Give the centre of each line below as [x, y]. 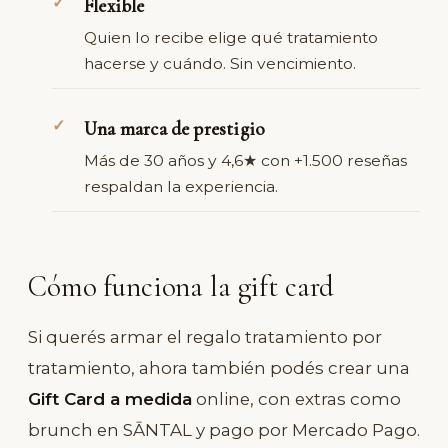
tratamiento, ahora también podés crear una [219, 367]
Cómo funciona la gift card [181, 286]
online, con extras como [296, 398]
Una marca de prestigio [175, 129]
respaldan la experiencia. [181, 186]
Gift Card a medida [110, 398]
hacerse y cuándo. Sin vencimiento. [220, 63]
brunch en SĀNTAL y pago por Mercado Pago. [224, 429]
